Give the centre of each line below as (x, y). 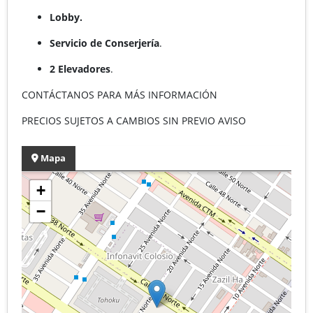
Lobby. (66, 17)
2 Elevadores (80, 68)
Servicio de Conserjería (104, 43)
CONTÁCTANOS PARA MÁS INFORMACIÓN (119, 94)
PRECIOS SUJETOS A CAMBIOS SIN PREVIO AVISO (134, 120)
